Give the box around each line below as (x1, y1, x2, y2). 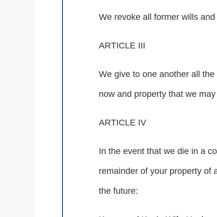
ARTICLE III (99, 41, 145, 51)
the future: (99, 186, 138, 196)
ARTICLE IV (99, 118, 146, 128)
